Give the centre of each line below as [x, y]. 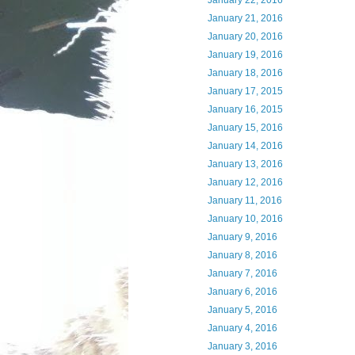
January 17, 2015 [245, 91]
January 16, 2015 [245, 109]
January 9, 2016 [242, 237]
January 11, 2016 [244, 200]
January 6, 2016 [242, 292]
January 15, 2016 [245, 128]
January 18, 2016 [245, 73]
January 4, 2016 [242, 328]
